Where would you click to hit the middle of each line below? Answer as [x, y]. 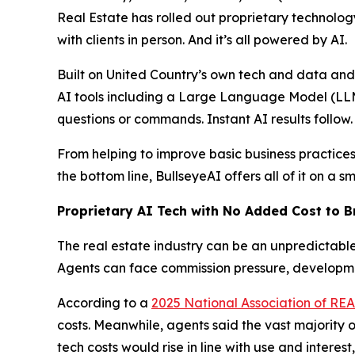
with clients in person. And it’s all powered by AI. [202, 40]
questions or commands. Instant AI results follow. [205, 119]
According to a [104, 303]
